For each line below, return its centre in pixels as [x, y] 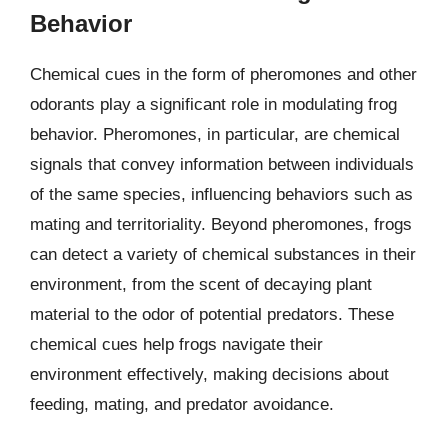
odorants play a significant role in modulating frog [213, 104]
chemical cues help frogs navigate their [176, 344]
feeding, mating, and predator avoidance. [182, 404]
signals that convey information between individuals [222, 164]
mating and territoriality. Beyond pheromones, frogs [221, 224]
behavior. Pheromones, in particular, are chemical [215, 134]
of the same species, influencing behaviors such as [221, 194]
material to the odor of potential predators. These [212, 314]
